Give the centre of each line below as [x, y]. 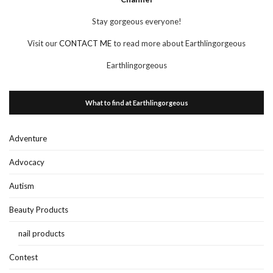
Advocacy [27, 162]
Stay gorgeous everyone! [136, 22]
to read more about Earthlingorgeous [179, 44]
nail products [41, 234]
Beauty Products [39, 210]
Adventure [28, 139]
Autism [22, 186]
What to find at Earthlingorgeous [136, 103]
